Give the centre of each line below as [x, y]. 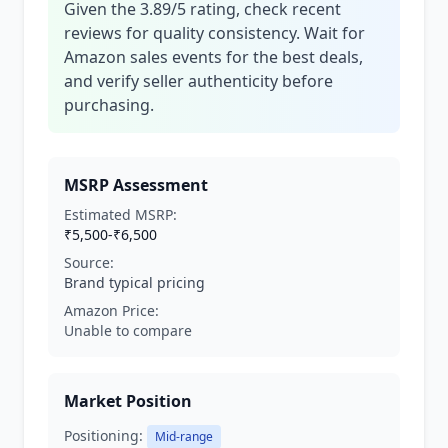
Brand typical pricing [134, 282]
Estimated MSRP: [120, 214]
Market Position [128, 401]
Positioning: [103, 435]
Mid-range [184, 436]
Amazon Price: [111, 310]
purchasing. [109, 105]
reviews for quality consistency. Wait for [214, 33]
